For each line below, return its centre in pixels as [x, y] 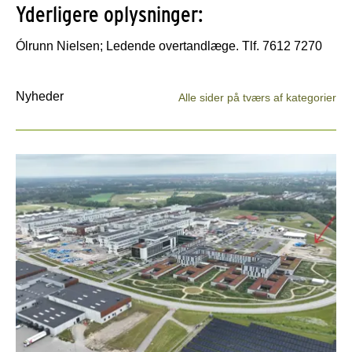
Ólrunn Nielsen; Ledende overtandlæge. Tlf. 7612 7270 [169, 46]
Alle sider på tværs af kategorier [257, 97]
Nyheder [40, 96]
